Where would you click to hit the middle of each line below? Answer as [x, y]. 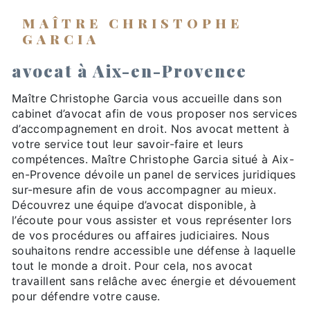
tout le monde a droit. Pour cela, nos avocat [133, 265]
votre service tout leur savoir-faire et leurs [128, 144]
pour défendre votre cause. [86, 296]
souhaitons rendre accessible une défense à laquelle [154, 250]
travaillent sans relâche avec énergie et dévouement [154, 281]
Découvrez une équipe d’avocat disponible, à [134, 204]
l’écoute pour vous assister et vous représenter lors [152, 220]
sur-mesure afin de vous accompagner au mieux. [144, 189]
